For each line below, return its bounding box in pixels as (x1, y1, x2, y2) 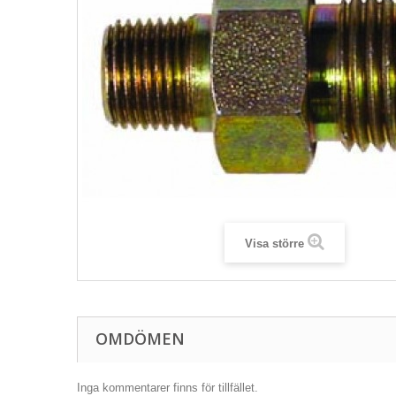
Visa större (245, 237, 304, 250)
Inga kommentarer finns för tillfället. (77, 381, 258, 394)
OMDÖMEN (95, 328, 185, 349)
